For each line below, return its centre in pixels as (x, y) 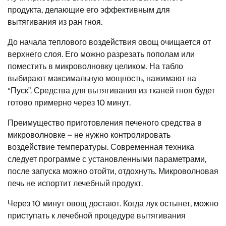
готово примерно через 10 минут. (69, 102)
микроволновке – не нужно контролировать (89, 135)
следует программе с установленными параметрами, (107, 159)
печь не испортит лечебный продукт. (75, 183)
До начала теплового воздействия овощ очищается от (109, 42)
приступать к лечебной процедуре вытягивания (97, 215)
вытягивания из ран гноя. (55, 22)
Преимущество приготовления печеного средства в (105, 123)
